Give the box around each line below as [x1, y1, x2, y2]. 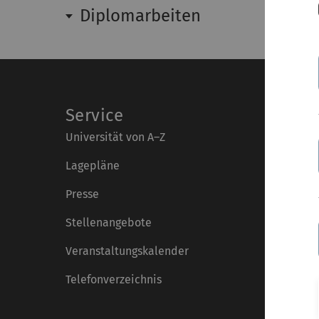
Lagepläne [66, 159, 120, 172]
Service [66, 105, 124, 125]
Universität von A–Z [66, 130, 165, 144]
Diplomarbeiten [80, 6, 201, 26]
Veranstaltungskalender [66, 244, 189, 258]
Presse [66, 187, 99, 201]
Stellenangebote [66, 216, 152, 229]
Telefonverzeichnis [66, 273, 162, 286]
